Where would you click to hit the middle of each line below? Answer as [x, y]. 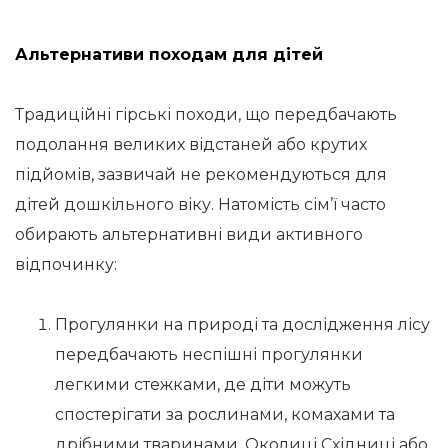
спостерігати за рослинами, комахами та [225, 414]
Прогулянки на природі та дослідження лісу [242, 324]
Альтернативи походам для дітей [169, 54]
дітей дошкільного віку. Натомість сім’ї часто [200, 204]
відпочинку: [66, 264]
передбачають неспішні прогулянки [209, 354]
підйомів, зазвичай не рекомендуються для [201, 174]
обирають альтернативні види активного [189, 234]
